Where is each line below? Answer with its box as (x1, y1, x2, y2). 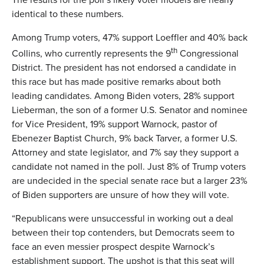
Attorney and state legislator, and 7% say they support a (12, 145, 239, 159)
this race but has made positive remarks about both (12, 74, 221, 88)
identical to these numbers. (12, 6, 124, 21)
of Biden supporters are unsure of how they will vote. (12, 187, 229, 202)
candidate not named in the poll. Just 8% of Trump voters (12, 159, 246, 173)
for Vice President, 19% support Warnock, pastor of (12, 117, 217, 131)
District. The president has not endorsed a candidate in (12, 60, 236, 74)
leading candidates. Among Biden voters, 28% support (12, 88, 235, 103)
